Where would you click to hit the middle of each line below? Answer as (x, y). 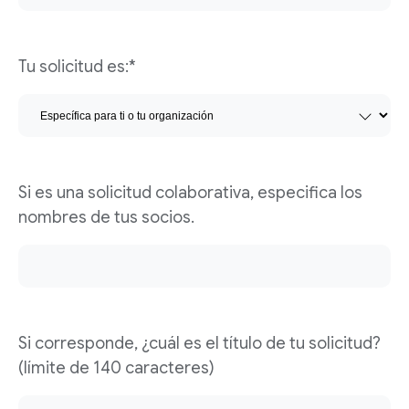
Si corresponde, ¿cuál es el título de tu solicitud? (199, 343)
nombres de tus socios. (106, 217)
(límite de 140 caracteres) (116, 368)
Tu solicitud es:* (77, 67)
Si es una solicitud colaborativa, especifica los (190, 193)
